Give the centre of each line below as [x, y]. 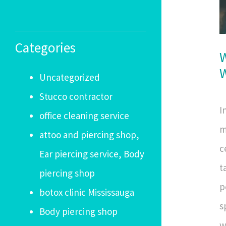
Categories [45, 47]
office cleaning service [84, 116]
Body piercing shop [78, 211]
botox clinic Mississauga [87, 192]
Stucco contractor [76, 96]
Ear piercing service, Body [92, 154]
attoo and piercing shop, [89, 135]
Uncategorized [70, 77]
